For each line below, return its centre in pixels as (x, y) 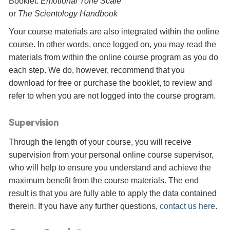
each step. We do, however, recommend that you (97, 70)
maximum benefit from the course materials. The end (104, 180)
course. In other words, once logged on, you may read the (112, 45)
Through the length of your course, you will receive (100, 142)
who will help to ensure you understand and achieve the (110, 167)
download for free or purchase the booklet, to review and (110, 83)
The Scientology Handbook (68, 14)
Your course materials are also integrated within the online (114, 32)
